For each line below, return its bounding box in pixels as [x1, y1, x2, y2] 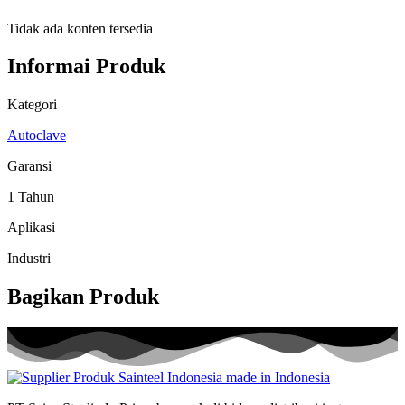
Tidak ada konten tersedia [7, 20, 153, 36]
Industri [7, 250, 51, 267]
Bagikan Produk [7, 285, 159, 309]
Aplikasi [7, 220, 55, 236]
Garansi [7, 158, 52, 174]
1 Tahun [7, 189, 54, 205]
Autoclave [7, 127, 66, 144]
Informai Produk [7, 54, 165, 79]
